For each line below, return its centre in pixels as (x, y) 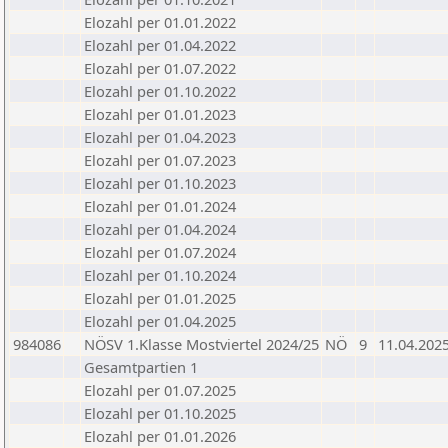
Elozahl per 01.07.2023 (160, 160)
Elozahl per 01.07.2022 (160, 68)
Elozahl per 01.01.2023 (160, 114)
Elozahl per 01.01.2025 (160, 298)
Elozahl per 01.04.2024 (160, 229)
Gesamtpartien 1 (141, 367)
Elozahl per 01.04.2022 (160, 45)
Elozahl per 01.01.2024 (160, 206)
